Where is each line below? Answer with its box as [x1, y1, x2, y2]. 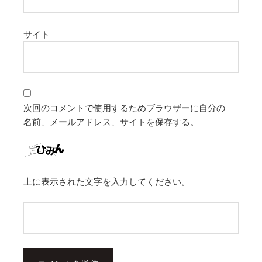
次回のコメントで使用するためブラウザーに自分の [23, 101, 225, 113]
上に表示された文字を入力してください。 [23, 175, 190, 187]
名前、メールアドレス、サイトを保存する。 [23, 115, 199, 127]
